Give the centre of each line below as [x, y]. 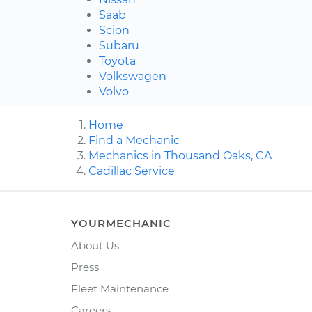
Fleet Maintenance [120, 289]
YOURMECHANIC [121, 224]
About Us [95, 246]
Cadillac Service [132, 171]
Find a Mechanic [134, 141]
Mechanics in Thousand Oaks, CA [180, 156]
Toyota [117, 61]
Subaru [119, 46]
